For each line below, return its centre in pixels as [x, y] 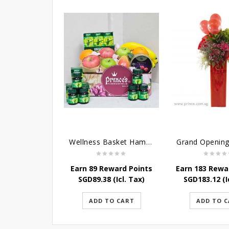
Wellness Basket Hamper [149, 142]
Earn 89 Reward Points [111, 168]
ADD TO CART [111, 201]
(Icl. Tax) [128, 179]
